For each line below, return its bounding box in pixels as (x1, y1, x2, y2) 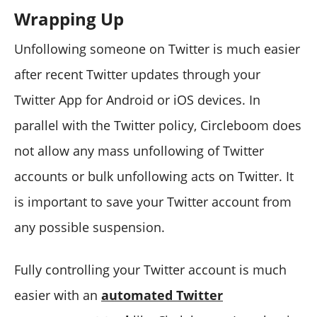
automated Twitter (101, 287, 223, 304)
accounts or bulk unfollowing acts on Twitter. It (14, 168, 294, 185)
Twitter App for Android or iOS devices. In (14, 91, 260, 109)
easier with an (14, 287, 101, 304)
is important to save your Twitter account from (14, 193, 292, 211)
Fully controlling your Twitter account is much (14, 261, 287, 279)
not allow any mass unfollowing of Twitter (14, 142, 264, 160)
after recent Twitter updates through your (14, 66, 260, 83)
